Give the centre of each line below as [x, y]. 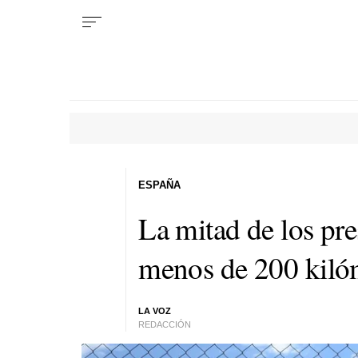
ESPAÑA [160, 185]
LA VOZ [155, 311]
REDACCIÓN [165, 324]
